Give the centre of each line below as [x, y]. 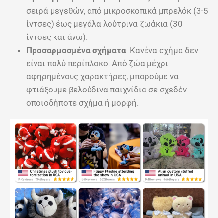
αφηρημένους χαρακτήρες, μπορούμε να [102, 77]
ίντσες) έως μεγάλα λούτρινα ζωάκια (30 [104, 24]
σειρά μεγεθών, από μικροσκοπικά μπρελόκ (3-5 [117, 11]
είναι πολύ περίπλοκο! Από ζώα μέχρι [97, 64]
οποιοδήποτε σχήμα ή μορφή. [82, 103]
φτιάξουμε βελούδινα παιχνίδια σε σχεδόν [107, 90]
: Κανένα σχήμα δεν [162, 50]
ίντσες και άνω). [57, 37]
